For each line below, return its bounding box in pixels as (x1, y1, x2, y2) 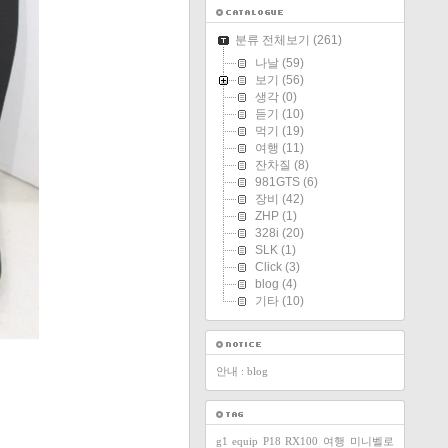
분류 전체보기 (234, 33, 310, 47)
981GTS (254, 175, 300, 189)
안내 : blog (215, 365, 268, 377)
